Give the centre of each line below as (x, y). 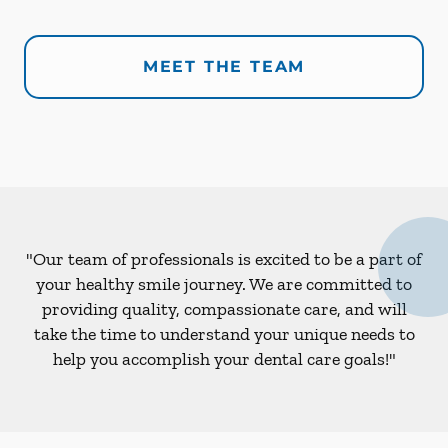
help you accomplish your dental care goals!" (224, 358)
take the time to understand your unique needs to (224, 333)
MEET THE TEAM (224, 66)
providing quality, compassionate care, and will (224, 308)
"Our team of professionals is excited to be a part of (224, 258)
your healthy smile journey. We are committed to (224, 283)
